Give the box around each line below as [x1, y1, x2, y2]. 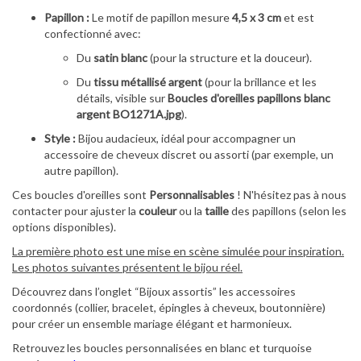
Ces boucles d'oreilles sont [12, 188, 149, 201]
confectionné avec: [44, 27, 141, 40]
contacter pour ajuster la [12, 204, 139, 218]
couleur [139, 204, 176, 218]
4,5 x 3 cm [232, 10, 281, 24]
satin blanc [93, 51, 147, 64]
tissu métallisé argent [93, 75, 202, 89]
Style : [44, 131, 76, 145]
